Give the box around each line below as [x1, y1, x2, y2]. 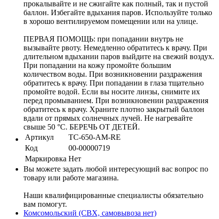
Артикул [25, 132, 54, 141]
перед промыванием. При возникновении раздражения [23, 96, 208, 105]
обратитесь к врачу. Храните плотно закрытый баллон [23, 105, 204, 113]
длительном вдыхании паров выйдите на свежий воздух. [23, 52, 214, 61]
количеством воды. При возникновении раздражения [23, 69, 202, 78]
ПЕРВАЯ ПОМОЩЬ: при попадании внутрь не [23, 34, 183, 43]
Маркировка [25, 154, 66, 163]
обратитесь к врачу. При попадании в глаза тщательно [23, 78, 204, 87]
